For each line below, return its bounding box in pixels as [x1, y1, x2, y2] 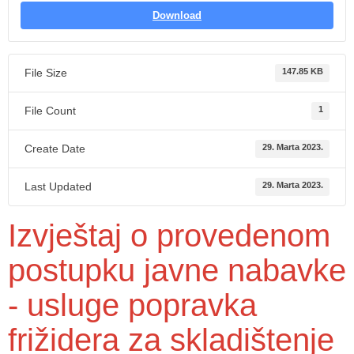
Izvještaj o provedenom [8, 218, 330, 253]
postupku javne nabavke [8, 253, 346, 288]
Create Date [24, 142, 85, 155]
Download [153, 9, 201, 21]
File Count [24, 104, 76, 117]
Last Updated [24, 180, 92, 193]
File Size [24, 66, 67, 79]
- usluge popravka [8, 288, 257, 322]
